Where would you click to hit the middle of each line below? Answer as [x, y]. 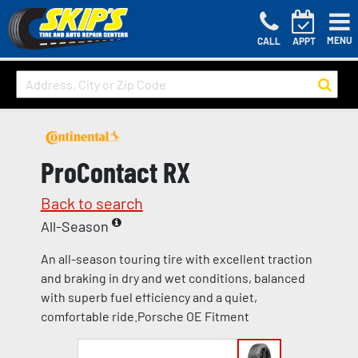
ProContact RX [115, 171]
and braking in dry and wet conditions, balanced [173, 277]
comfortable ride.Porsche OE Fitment [145, 316]
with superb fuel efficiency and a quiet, [149, 296]
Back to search [91, 203]
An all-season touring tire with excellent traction [176, 258]
